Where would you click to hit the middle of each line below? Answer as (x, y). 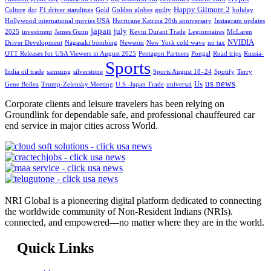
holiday (243, 10)
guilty (163, 10)
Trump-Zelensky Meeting (77, 85)
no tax (216, 43)
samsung (59, 72)
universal (179, 85)
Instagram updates (240, 21)
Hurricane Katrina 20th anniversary (162, 21)
